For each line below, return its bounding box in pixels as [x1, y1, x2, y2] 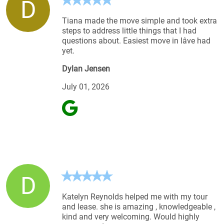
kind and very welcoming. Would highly [62, 211, 199, 221]
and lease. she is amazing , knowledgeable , [62, 201, 215, 211]
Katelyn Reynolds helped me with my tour [62, 191, 207, 201]
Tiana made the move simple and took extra [62, 15, 217, 25]
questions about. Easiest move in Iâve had [62, 35, 210, 45]
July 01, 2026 [62, 81, 109, 91]
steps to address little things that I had [62, 25, 196, 35]
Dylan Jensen [62, 63, 110, 73]
